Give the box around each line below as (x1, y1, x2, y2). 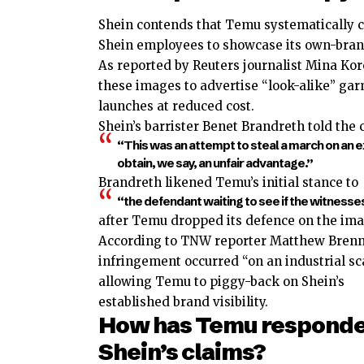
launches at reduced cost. (98, 97, 254, 114)
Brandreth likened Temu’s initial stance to (98, 174, 358, 190)
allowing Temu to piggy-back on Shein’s (98, 273, 344, 289)
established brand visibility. (98, 293, 268, 310)
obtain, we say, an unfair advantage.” (116, 154, 313, 171)
